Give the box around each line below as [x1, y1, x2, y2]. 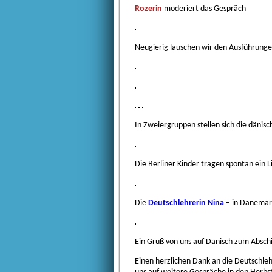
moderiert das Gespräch [162, 4, 246, 14]
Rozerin [135, 4, 162, 14]
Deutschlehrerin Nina [148, 199, 224, 208]
